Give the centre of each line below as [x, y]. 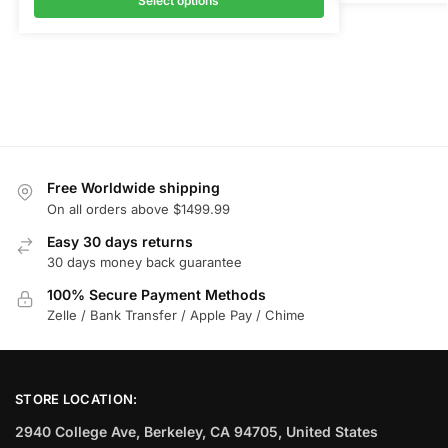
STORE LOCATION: [76, 398]
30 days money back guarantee [144, 262]
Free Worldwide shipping [133, 188]
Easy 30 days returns [120, 241]
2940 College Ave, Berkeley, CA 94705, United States [196, 432]
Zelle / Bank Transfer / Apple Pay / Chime [176, 315]
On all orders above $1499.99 [138, 208]
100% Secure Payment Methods [156, 295]
